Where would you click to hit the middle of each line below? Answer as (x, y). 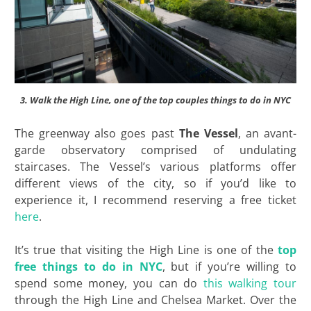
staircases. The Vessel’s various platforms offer (155, 167)
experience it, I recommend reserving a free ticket (155, 200)
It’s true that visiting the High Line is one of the (146, 250)
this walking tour (250, 284)
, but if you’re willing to (229, 267)
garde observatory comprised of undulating (155, 150)
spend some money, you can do (109, 284)
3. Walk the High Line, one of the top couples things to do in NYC (155, 100)
